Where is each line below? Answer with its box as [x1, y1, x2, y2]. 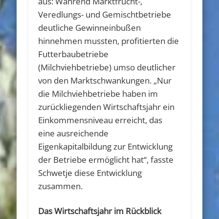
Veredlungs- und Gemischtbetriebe [38, 8, 172, 20]
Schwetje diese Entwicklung [38, 167, 142, 178]
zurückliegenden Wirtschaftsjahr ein [38, 101, 175, 112]
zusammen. [38, 180, 83, 192]
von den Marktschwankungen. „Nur [38, 74, 172, 86]
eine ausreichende [38, 127, 109, 139]
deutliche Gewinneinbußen [38, 22, 141, 33]
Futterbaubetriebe [38, 48, 109, 60]
